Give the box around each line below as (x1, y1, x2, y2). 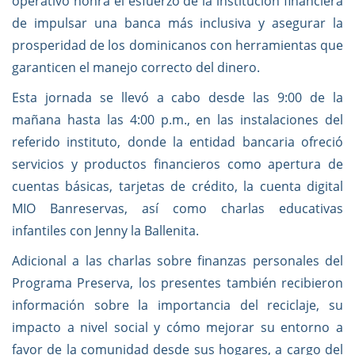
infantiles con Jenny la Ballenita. (12, 222, 199, 239)
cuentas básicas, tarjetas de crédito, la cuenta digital (12, 177, 343, 195)
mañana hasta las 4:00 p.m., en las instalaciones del (12, 111, 343, 128)
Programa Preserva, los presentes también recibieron (12, 274, 343, 292)
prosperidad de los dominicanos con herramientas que (12, 36, 343, 54)
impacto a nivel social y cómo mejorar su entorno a (12, 319, 343, 336)
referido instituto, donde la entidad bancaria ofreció (12, 133, 343, 151)
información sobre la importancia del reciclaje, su (12, 296, 343, 314)
